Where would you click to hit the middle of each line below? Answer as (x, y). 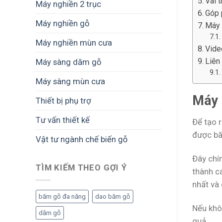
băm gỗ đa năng (62, 196)
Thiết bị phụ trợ (63, 100)
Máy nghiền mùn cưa (74, 42)
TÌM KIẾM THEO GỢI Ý (81, 168)
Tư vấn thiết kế (63, 120)
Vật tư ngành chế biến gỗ (82, 139)
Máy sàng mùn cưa (70, 81)
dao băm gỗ (113, 196)
